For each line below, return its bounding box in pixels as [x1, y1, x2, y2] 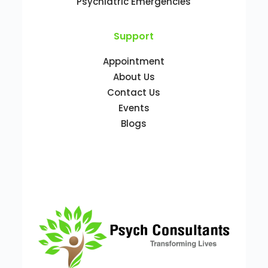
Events [118, 101, 150, 114]
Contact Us [107, 86, 161, 99]
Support [114, 29, 154, 43]
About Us [112, 70, 155, 83]
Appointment [103, 54, 165, 68]
